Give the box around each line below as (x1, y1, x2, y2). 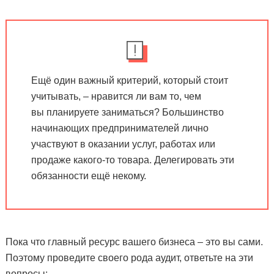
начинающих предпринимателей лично (31, 122, 209, 133)
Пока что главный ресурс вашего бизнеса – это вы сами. (5, 236, 263, 247)
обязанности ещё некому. (31, 170, 146, 181)
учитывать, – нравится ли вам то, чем (31, 91, 201, 102)
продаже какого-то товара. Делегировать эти (31, 154, 234, 165)
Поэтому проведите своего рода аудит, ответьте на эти (5, 252, 253, 263)
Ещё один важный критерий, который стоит (31, 75, 228, 86)
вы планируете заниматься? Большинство (31, 106, 224, 117)
